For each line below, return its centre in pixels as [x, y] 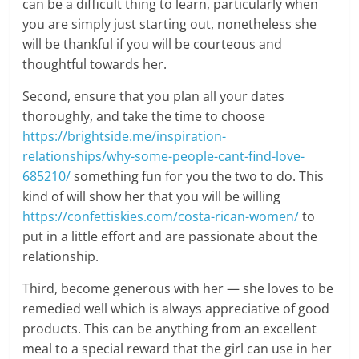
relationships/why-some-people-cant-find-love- [164, 156]
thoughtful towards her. [95, 64]
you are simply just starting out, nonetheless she [170, 24]
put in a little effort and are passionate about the [170, 236]
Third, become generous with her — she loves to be [178, 288]
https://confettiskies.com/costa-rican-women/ [161, 216]
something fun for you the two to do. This [198, 176]
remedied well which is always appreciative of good [176, 309]
